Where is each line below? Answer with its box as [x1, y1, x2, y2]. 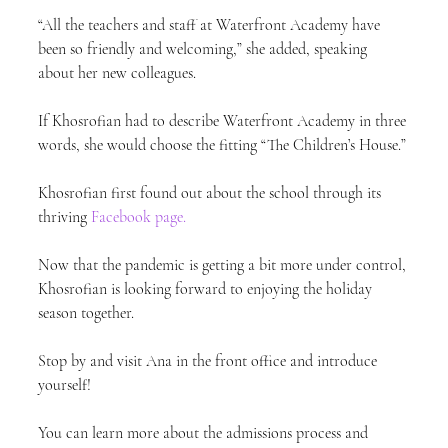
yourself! [38, 375, 91, 395]
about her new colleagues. [38, 63, 196, 83]
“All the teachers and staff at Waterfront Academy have [38, 15, 384, 35]
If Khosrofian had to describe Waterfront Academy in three [38, 111, 410, 131]
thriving [38, 207, 91, 227]
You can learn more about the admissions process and [38, 423, 372, 443]
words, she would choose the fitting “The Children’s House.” [38, 135, 406, 155]
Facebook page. [91, 207, 186, 227]
